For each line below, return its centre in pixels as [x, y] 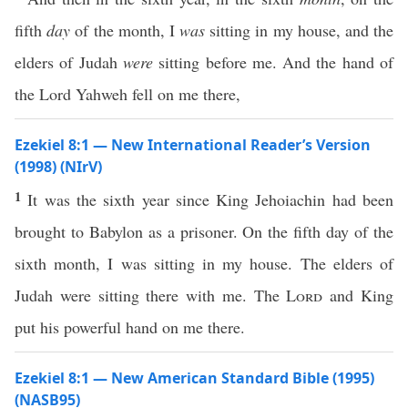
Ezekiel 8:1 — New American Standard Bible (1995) [194, 378]
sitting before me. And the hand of [273, 62]
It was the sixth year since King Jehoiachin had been [211, 199]
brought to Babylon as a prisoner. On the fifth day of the [204, 231]
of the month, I [125, 30]
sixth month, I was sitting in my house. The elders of [204, 263]
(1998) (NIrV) [58, 167]
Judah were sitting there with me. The [151, 295]
